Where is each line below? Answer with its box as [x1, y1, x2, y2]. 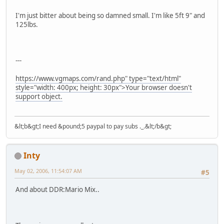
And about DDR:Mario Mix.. [15, 185, 99, 194]
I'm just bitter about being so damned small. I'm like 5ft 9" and [15, 11, 205, 20]
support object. [15, 92, 62, 101]
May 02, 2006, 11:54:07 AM [14, 166, 82, 174]
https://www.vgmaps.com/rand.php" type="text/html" [15, 74, 181, 83]
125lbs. [15, 20, 38, 29]
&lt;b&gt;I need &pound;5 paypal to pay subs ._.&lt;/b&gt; [14, 121, 171, 130]
